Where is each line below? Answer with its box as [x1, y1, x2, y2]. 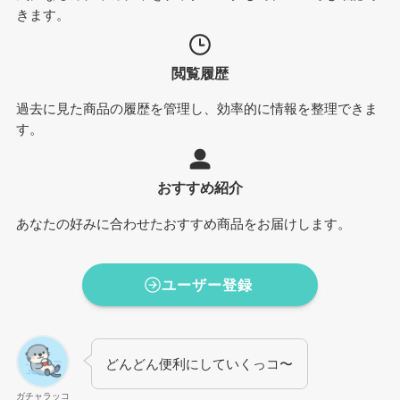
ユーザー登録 [161, 276, 253, 293]
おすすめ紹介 [157, 179, 243, 196]
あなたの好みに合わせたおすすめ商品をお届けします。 [15, 216, 351, 231]
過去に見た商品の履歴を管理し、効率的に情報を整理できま [15, 102, 378, 117]
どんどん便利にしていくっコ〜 [105, 355, 294, 371]
